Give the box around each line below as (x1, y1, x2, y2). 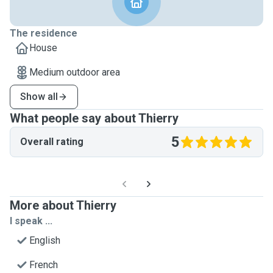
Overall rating (20, 136, 83, 147)
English (29, 235, 60, 246)
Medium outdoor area (29, 66, 120, 78)
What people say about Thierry (10, 111, 179, 126)
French (29, 259, 58, 271)
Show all (20, 91, 58, 102)
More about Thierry (10, 198, 116, 213)
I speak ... (10, 215, 52, 227)
